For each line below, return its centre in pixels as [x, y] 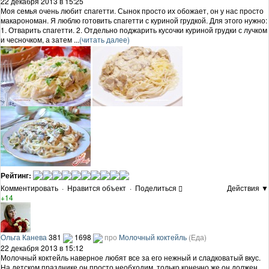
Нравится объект [97, 187]
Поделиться [156, 187]
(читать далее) [104, 39]
